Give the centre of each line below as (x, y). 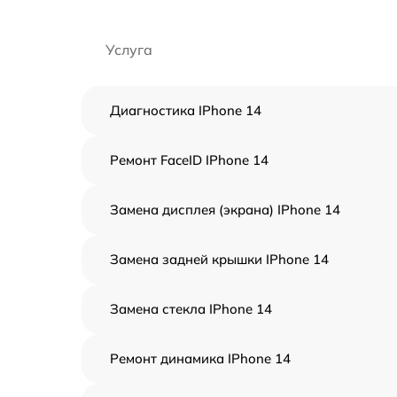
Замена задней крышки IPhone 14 (219, 259)
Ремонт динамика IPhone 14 (200, 358)
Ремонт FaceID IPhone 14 (189, 160)
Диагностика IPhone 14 (186, 110)
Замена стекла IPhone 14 (191, 309)
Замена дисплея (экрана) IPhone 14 (225, 210)
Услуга (129, 50)
